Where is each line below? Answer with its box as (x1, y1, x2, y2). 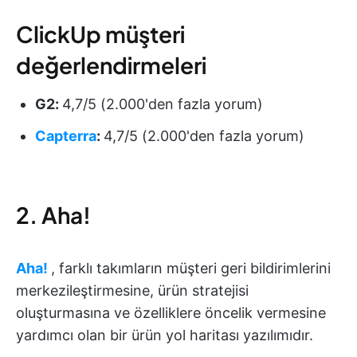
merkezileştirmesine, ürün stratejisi (16, 282, 249, 300)
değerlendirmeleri (16, 51, 206, 80)
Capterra (35, 127, 96, 145)
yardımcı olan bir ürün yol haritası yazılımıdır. (16, 327, 313, 344)
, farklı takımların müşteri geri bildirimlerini (51, 260, 331, 277)
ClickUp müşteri (16, 20, 185, 49)
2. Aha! (16, 201, 91, 229)
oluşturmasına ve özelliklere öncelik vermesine (16, 304, 326, 322)
